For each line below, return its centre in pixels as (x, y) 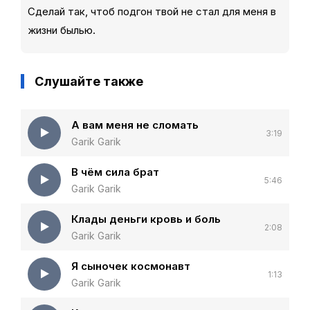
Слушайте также (89, 81)
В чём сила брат (115, 172)
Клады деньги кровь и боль (146, 219)
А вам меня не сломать (135, 125)
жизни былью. (62, 30)
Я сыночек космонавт (131, 266)
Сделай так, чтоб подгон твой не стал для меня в (152, 11)
